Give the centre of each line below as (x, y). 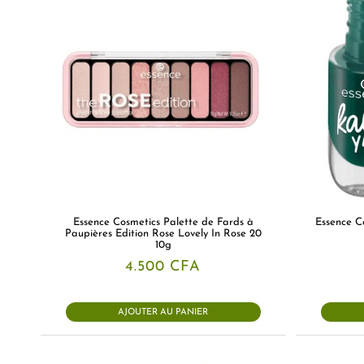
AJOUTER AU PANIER (163, 312)
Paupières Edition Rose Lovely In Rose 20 (163, 233)
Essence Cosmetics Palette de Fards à (163, 222)
